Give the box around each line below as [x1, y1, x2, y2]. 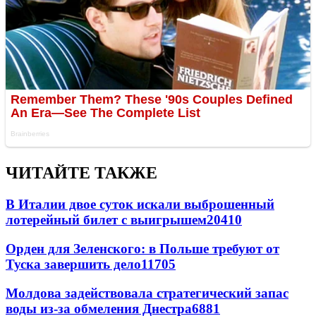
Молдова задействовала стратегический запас [6, 285, 288, 300]
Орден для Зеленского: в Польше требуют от [6, 241, 279, 256]
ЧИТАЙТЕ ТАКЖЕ [6, 164, 157, 183]
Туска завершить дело [6, 256, 141, 272]
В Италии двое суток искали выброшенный [6, 197, 274, 212]
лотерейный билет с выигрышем [6, 212, 207, 228]
